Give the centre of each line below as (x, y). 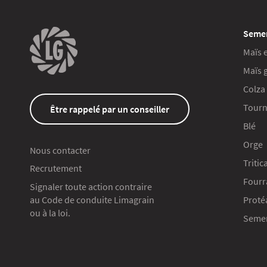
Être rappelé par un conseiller (110, 109)
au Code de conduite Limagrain (92, 200)
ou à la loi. (50, 213)
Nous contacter (60, 150)
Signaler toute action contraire (94, 187)
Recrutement (56, 168)
